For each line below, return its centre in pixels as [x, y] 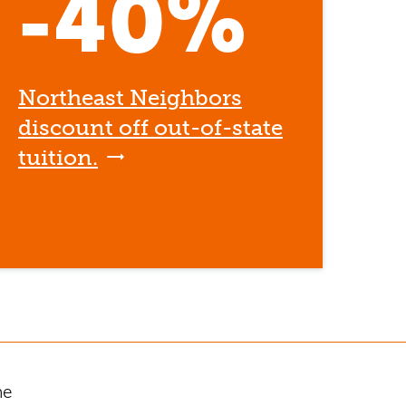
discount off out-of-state [150, 127]
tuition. [58, 157]
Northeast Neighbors [130, 97]
